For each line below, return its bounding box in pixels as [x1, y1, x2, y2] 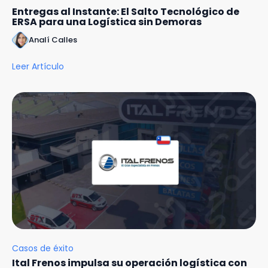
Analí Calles [29, 33, 77, 45]
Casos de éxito [12, 242, 74, 255]
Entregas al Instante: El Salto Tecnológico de [12, 4, 239, 19]
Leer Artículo [12, 60, 64, 72]
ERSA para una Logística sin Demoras [12, 14, 202, 29]
